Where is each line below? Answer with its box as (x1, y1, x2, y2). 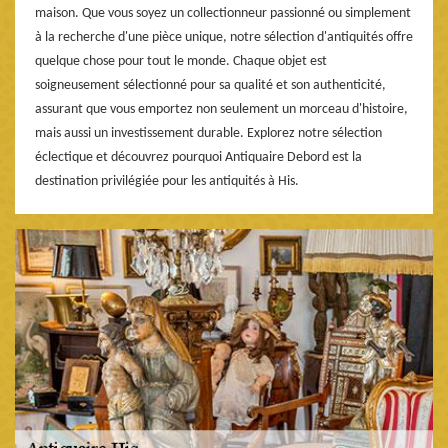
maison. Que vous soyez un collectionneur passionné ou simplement (35, 5, 411, 21)
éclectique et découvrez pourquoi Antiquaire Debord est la (35, 149, 362, 165)
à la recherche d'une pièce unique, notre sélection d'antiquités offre (35, 29, 413, 45)
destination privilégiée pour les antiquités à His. (35, 173, 299, 189)
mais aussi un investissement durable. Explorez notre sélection (35, 125, 382, 141)
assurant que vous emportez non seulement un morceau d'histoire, (35, 101, 408, 117)
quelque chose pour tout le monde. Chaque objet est (35, 53, 327, 69)
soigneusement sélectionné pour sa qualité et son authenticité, (35, 77, 386, 93)
